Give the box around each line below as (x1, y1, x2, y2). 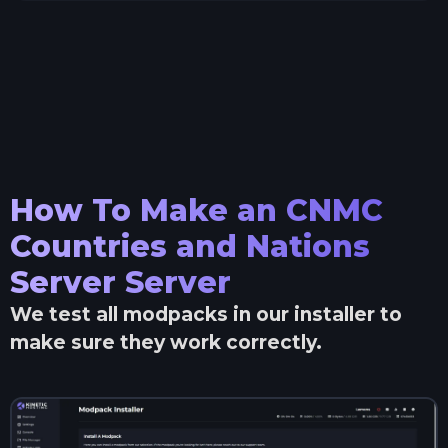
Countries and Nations (10, 228, 370, 266)
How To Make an (10, 192, 286, 230)
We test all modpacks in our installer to (10, 303, 402, 327)
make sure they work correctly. (10, 331, 322, 355)
